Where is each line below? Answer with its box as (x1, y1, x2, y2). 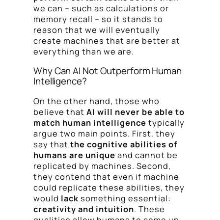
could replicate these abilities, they (33, 182, 185, 193)
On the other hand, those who (33, 95, 160, 107)
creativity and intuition (33, 203, 134, 215)
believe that (33, 106, 86, 117)
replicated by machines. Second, (33, 160, 171, 171)
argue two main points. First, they (33, 128, 175, 139)
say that (33, 138, 70, 150)
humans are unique (33, 149, 115, 161)
